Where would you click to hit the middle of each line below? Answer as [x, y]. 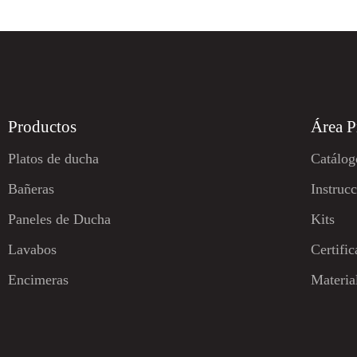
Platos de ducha [53, 158]
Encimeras [38, 279]
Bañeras [31, 188]
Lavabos [32, 249]
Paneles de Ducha [59, 219]
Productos [42, 126]
